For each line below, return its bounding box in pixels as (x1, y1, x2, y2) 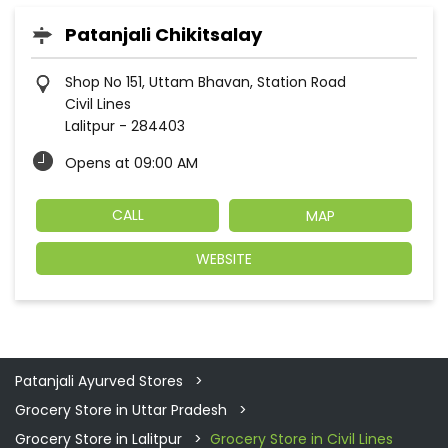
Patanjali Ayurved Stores (15, 371, 187, 392)
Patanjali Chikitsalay (65, 21, 262, 47)
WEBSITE (196, 249, 252, 270)
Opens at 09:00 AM (65, 152, 198, 173)
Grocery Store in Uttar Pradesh (15, 400, 227, 421)
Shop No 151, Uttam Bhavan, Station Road (65, 71, 346, 92)
